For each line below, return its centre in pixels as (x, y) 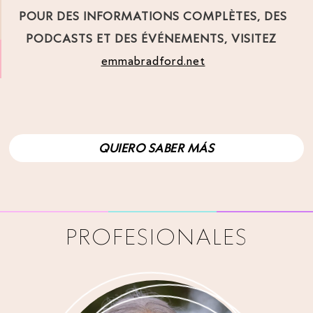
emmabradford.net (153, 60)
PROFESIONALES (156, 236)
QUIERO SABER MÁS (156, 148)
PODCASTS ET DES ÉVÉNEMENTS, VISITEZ (151, 38)
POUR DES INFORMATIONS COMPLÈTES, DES (153, 16)
